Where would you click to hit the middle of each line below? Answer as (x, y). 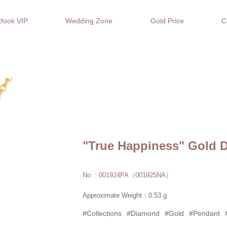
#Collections (102, 213)
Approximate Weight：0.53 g (125, 195)
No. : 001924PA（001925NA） (127, 175)
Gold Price (167, 21)
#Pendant (204, 213)
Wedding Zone (89, 21)
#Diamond (143, 213)
